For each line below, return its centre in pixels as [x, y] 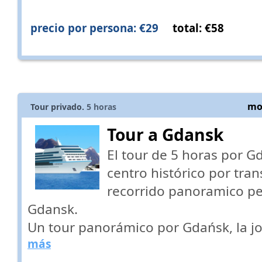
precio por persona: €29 [94, 28]
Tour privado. [57, 107]
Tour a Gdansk [165, 135]
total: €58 [198, 28]
